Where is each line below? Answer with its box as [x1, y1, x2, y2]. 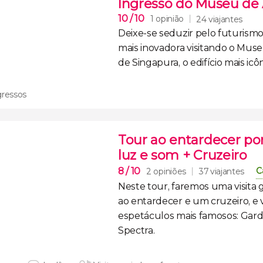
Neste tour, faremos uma [118, 181, 235, 192]
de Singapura [118, 57, 179, 68]
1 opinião [150, 14, 184, 24]
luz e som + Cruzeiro [118, 147, 247, 163]
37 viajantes [198, 166, 245, 177]
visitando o [184, 42, 237, 53]
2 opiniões [146, 166, 186, 177]
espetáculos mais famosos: [118, 210, 241, 221]
